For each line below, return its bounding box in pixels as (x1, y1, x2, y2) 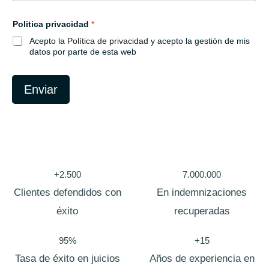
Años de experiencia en (149, 252, 255, 264)
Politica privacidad (13, 19, 91, 29)
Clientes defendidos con (13, 186, 121, 198)
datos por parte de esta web (29, 46, 136, 56)
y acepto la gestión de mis (148, 35, 250, 46)
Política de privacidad (67, 35, 148, 46)
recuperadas (174, 205, 230, 217)
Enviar (24, 82, 58, 96)
